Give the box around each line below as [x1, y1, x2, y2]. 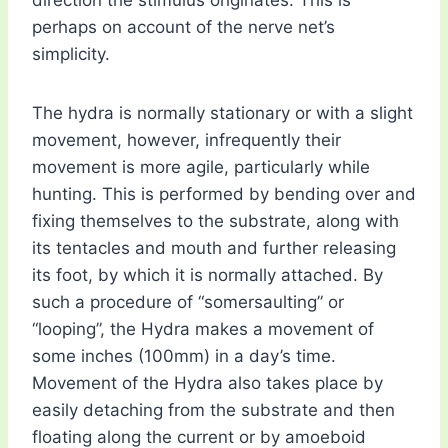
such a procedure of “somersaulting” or [32, 292, 344, 313]
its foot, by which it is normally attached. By [32, 265, 383, 286]
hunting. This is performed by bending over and [32, 184, 416, 205]
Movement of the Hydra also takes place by [32, 373, 383, 394]
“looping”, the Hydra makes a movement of [32, 319, 374, 340]
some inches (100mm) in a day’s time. [32, 346, 336, 367]
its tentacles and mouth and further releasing [32, 238, 396, 259]
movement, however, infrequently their [32, 130, 341, 151]
